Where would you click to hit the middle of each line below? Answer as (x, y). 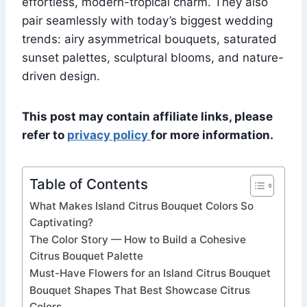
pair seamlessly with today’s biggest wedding (147, 21)
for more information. (212, 135)
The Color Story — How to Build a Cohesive (138, 240)
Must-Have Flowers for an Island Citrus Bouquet (150, 273)
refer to (45, 135)
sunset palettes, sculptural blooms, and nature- (153, 58)
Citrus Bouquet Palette (86, 256)
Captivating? (61, 223)
